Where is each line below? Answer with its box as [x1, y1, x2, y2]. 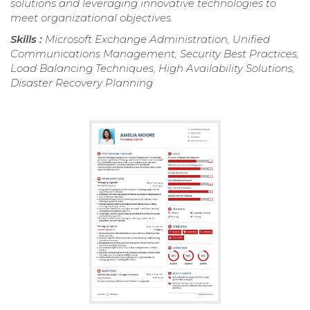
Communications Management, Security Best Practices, [10, 46, 299, 60]
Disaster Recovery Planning [10, 75, 153, 89]
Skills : [10, 32, 45, 46]
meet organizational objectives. [10, 10, 173, 24]
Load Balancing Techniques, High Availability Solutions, [10, 61, 295, 75]
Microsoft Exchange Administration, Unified [45, 32, 270, 46]
